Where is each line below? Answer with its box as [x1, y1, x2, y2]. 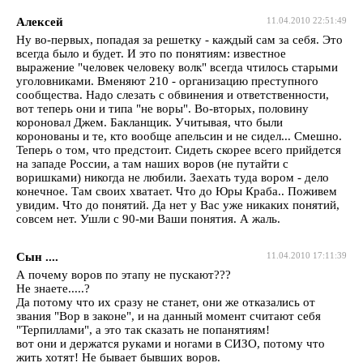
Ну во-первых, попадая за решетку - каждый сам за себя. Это [16, 32, 343, 46]
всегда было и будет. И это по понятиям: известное [16, 46, 286, 60]
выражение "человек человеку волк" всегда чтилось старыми [16, 60, 338, 74]
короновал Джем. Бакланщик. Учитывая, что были [16, 115, 283, 129]
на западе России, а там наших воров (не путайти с [16, 156, 288, 170]
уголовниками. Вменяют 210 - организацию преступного [16, 74, 318, 88]
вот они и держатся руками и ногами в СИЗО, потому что [16, 336, 325, 350]
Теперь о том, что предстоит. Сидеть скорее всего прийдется [16, 143, 341, 156]
